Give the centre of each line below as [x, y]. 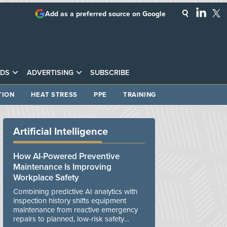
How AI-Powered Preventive [66, 156]
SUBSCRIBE [109, 72]
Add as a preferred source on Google [105, 14]
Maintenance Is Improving [62, 167]
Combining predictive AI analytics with [75, 191]
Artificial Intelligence [61, 131]
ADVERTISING [50, 72]
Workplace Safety [46, 177]
